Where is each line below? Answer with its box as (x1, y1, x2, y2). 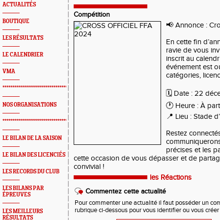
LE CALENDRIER (2, 52, 43, 58)
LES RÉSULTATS (2, 35, 43, 41)
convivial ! (74, 163, 104, 171)
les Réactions (150, 173, 192, 182)
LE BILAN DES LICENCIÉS (2, 152, 65, 158)
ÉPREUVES (2, 192, 30, 198)
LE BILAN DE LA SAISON (2, 135, 62, 141)
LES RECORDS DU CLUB (2, 168, 59, 175)
